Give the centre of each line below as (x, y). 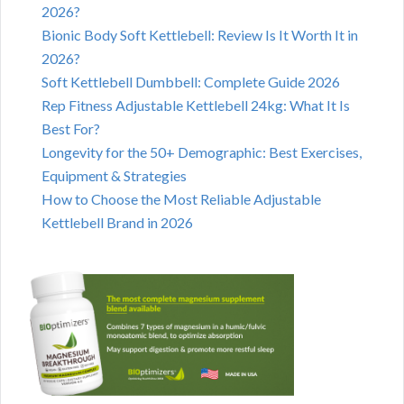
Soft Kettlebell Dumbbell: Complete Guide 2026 (191, 82)
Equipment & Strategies (114, 176)
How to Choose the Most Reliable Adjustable (181, 199)
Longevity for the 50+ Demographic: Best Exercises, (202, 152)
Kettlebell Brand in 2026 (117, 223)
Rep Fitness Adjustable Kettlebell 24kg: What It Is (196, 106)
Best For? (71, 129)
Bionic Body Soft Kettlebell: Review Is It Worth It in (200, 35)
